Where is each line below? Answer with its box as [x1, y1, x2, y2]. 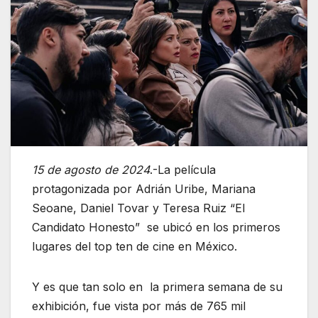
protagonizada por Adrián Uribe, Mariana [32, 182, 256, 197]
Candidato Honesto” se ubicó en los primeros [32, 220, 280, 235]
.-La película [150, 163, 216, 177]
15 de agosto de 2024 [32, 163, 150, 177]
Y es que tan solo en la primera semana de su [32, 280, 283, 295]
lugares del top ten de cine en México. [32, 239, 237, 254]
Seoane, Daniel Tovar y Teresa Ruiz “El [32, 201, 245, 216]
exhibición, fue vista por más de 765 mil [32, 299, 246, 314]
